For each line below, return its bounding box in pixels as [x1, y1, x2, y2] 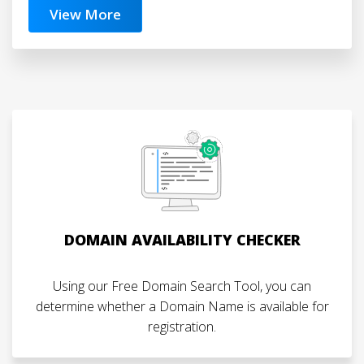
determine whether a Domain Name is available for [35, 297, 329, 315]
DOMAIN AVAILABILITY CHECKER [63, 230, 301, 249]
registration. [148, 318, 216, 336]
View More [50, 5, 121, 24]
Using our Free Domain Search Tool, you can [53, 277, 311, 295]
